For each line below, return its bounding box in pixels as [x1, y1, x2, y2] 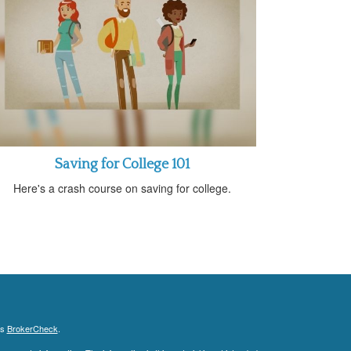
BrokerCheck [6, 321, 58, 335]
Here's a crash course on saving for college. [13, 179, 231, 196]
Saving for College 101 [55, 156, 190, 172]
